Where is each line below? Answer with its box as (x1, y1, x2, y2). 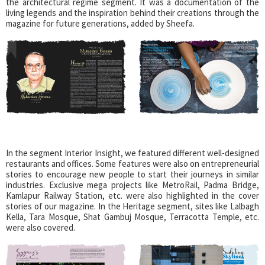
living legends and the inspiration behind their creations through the (6, 7, 259, 18)
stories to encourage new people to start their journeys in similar (6, 168, 259, 180)
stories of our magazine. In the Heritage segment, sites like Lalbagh (6, 200, 259, 212)
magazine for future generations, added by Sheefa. (6, 17, 195, 29)
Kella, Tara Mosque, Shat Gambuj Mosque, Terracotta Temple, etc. (6, 211, 259, 222)
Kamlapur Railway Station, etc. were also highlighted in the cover (6, 189, 259, 201)
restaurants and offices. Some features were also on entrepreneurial (6, 157, 259, 169)
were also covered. (6, 221, 75, 233)
